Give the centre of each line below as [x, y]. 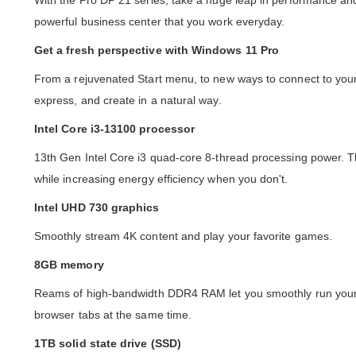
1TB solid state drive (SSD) [108, 344]
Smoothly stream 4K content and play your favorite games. [183, 236]
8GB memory [69, 265]
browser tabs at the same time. [113, 315]
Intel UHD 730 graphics [97, 208]
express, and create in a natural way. [128, 101]
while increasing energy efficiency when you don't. [161, 179]
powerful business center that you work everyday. [160, 22]
